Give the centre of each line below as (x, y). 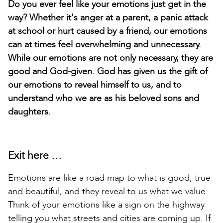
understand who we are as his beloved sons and (104, 98)
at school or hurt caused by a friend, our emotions (108, 31)
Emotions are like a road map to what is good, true (109, 178)
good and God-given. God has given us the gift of (108, 71)
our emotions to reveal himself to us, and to (95, 85)
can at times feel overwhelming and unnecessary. (105, 44)
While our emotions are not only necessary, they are (111, 58)
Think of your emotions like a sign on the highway (106, 205)
